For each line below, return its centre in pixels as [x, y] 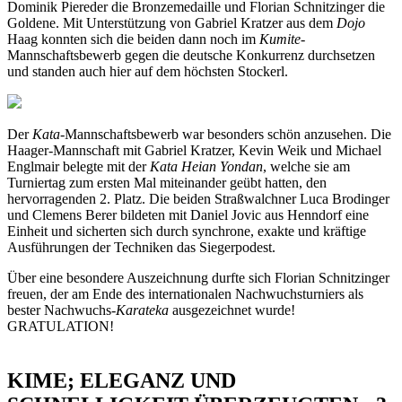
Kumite [280, 39]
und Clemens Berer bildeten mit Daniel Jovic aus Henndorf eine [188, 214]
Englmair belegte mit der [79, 166]
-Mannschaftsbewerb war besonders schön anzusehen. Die [226, 134]
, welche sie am [306, 166]
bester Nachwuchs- [61, 310]
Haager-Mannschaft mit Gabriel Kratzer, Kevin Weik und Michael [194, 150]
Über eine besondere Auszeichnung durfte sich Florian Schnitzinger [198, 277]
